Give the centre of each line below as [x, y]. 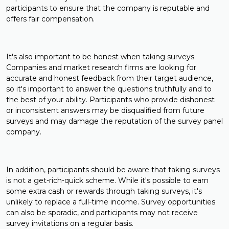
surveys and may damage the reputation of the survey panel [114, 121]
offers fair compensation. [50, 19]
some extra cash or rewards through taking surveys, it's [104, 191]
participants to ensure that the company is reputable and [108, 8]
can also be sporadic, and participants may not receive [102, 213]
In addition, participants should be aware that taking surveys [113, 170]
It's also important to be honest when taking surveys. [101, 57]
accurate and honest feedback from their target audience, [110, 78]
